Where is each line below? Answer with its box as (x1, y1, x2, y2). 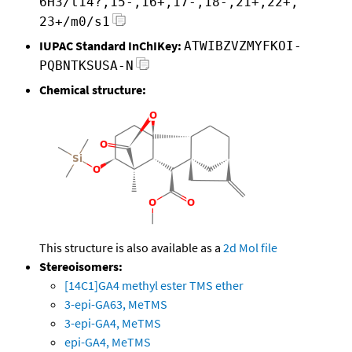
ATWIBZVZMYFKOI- (184, 38, 302, 54)
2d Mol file (223, 240, 277, 256)
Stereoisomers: (39, 258, 123, 275)
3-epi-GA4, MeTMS (64, 315, 161, 332)
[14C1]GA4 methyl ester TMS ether (64, 277, 244, 294)
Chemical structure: (39, 82, 146, 98)
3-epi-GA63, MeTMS (64, 296, 167, 313)
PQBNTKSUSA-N (39, 58, 134, 74)
